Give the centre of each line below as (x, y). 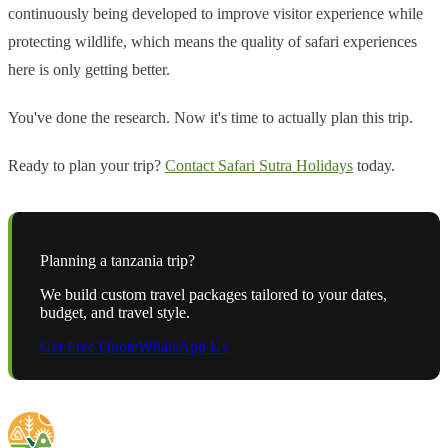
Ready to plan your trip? (86, 166)
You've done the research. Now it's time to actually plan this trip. (210, 118)
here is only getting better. (89, 70)
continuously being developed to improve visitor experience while (215, 14)
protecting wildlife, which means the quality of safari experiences (212, 42)
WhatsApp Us (183, 347)
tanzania (137, 261)
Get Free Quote (89, 347)
